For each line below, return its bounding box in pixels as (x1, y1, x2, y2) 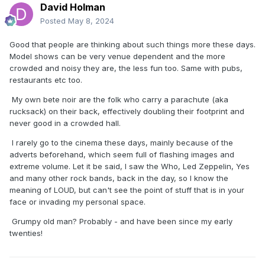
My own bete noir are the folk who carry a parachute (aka (9, 95, 228, 105)
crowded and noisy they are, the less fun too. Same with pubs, (9, 63, 243, 73)
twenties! (9, 228, 43, 238)
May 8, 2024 (68, 16, 114, 26)
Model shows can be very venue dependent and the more (9, 51, 225, 62)
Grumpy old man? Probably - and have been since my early (9, 216, 232, 227)
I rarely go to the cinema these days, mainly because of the (9, 138, 233, 148)
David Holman (40, 1, 105, 14)
